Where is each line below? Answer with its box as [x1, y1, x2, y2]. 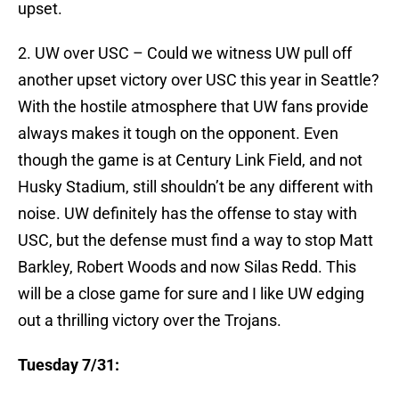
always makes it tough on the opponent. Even [18, 124, 338, 143]
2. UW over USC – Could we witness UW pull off [18, 44, 352, 63]
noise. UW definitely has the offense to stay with [18, 204, 357, 224]
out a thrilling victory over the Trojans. [18, 311, 281, 330]
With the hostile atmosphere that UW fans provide [18, 97, 369, 117]
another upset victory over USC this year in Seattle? [18, 70, 379, 90]
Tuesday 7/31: [18, 355, 119, 375]
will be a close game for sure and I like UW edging [18, 284, 364, 304]
